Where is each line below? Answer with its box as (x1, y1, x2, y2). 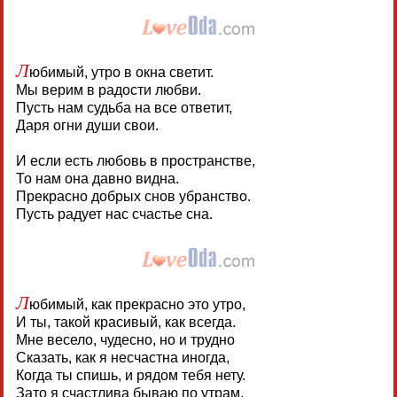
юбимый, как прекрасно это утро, (28, 296, 245, 312)
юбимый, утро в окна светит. (28, 64, 214, 80)
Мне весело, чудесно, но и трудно (15, 331, 235, 347)
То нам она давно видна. (15, 170, 179, 186)
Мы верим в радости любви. (15, 82, 201, 97)
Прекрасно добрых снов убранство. (15, 188, 251, 204)
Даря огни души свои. (15, 117, 159, 133)
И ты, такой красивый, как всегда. (15, 314, 236, 330)
